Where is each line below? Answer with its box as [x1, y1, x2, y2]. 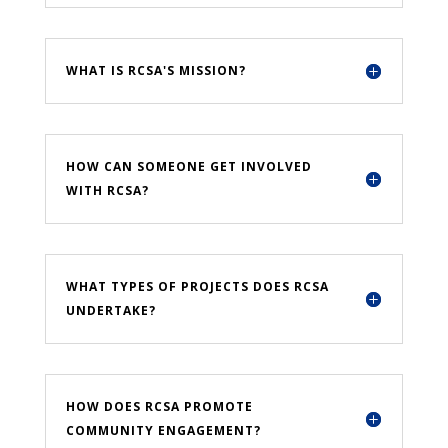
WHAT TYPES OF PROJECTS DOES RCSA [65, 278, 329, 296]
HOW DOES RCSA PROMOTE [65, 398, 253, 416]
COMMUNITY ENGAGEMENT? [65, 422, 261, 440]
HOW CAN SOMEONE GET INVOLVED [65, 158, 312, 176]
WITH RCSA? [65, 182, 149, 200]
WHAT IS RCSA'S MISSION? [65, 62, 246, 80]
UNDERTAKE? [65, 302, 156, 320]
